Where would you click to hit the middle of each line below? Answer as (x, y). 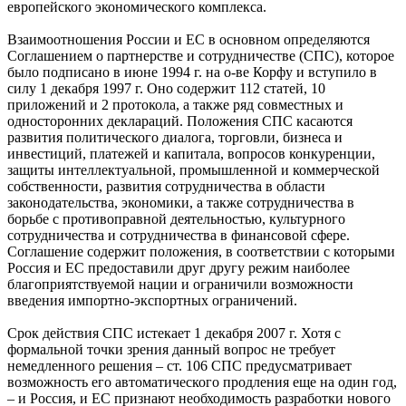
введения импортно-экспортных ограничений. (152, 300)
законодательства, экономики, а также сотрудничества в (181, 202)
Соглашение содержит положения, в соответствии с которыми (201, 251)
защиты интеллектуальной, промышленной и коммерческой (193, 169)
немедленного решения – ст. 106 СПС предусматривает (179, 365)
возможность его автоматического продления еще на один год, (202, 382)
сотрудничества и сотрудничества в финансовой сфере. (179, 235)
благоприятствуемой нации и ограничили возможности (180, 284)
